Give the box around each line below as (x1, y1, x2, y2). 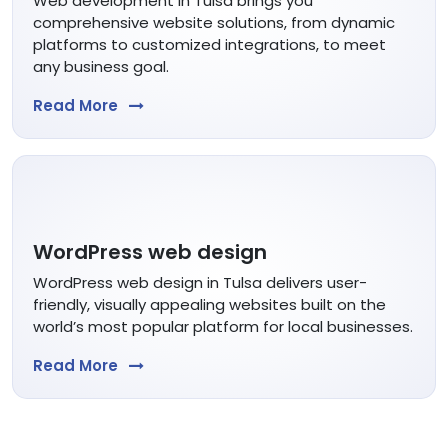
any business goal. (33, 55, 169, 77)
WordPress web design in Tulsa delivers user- (33, 271, 367, 293)
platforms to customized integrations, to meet (33, 33, 386, 55)
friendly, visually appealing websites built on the (33, 293, 386, 315)
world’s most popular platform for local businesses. (33, 315, 413, 337)
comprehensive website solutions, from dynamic (33, 11, 395, 33)
